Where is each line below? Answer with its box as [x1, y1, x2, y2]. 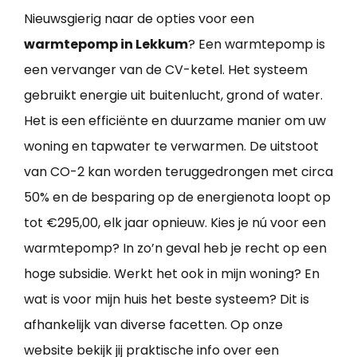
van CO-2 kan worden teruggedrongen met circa [24, 162, 333, 181]
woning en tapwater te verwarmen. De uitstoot [24, 136, 319, 155]
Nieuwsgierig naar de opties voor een [24, 9, 254, 28]
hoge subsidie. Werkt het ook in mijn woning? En [24, 264, 320, 283]
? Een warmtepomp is [188, 34, 325, 53]
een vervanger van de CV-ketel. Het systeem [24, 60, 308, 79]
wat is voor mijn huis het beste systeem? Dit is [24, 289, 309, 308]
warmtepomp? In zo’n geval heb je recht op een [24, 238, 327, 257]
